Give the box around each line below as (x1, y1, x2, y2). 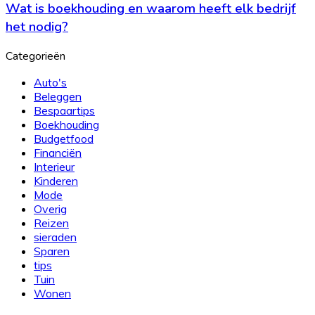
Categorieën (6, 49, 65, 65)
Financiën (34, 146, 82, 160)
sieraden (34, 230, 77, 245)
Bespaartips (34, 103, 95, 118)
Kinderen (34, 174, 78, 188)
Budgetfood (34, 131, 94, 146)
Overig (34, 202, 67, 217)
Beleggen (34, 89, 82, 104)
